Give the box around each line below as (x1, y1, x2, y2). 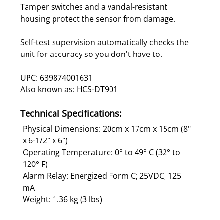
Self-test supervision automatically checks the (20, 36, 189, 48)
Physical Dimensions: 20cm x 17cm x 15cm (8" (23, 123, 191, 134)
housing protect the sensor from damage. (20, 13, 175, 24)
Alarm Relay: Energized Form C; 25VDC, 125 (23, 170, 181, 181)
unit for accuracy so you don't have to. (20, 48, 162, 59)
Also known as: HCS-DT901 (20, 83, 118, 95)
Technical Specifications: (20, 107, 122, 119)
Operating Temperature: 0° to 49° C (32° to (23, 146, 180, 158)
